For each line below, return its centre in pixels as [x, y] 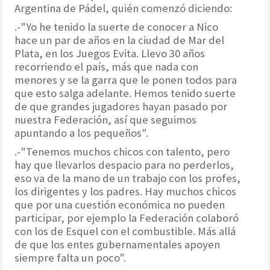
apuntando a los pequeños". [82, 133]
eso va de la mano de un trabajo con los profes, [128, 178]
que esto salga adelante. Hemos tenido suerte [125, 93]
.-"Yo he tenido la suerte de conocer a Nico [117, 27]
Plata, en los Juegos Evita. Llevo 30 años [110, 53]
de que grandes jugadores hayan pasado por [121, 106]
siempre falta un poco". [71, 257]
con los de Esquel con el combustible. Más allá [125, 231]
